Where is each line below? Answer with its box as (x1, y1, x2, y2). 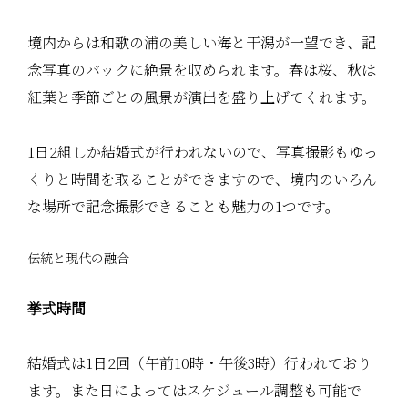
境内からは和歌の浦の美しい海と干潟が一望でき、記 (27, 31, 376, 53)
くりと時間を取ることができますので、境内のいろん (27, 168, 377, 189)
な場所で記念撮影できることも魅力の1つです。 (27, 195, 340, 217)
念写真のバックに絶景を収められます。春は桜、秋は (27, 58, 376, 80)
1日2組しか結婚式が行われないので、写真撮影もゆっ (27, 140, 378, 162)
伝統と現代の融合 (27, 248, 129, 267)
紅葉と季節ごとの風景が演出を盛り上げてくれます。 (27, 86, 376, 107)
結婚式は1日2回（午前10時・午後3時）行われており (27, 352, 372, 373)
